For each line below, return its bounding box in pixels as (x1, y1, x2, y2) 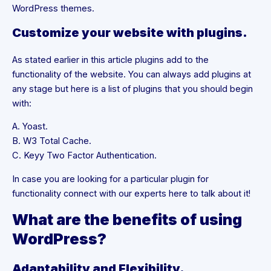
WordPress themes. (12, 3, 94, 15)
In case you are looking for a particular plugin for (12, 173, 209, 184)
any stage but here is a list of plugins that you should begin (12, 83, 253, 94)
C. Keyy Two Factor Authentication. (12, 150, 157, 162)
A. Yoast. (12, 121, 48, 132)
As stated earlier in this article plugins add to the (12, 54, 209, 65)
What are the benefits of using (12, 210, 242, 229)
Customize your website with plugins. (12, 25, 247, 40)
